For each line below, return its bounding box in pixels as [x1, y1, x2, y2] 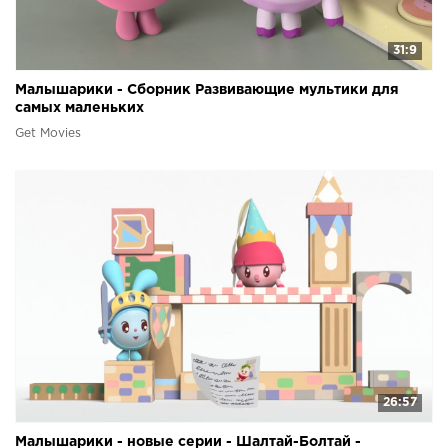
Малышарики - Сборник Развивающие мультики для [15, 83, 399, 96]
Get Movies [15, 127, 81, 139]
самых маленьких [15, 101, 144, 114]
